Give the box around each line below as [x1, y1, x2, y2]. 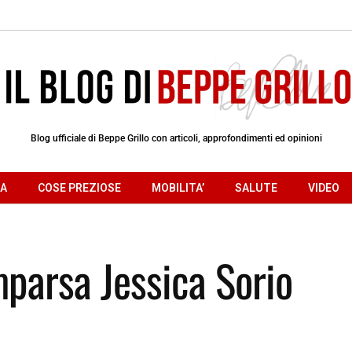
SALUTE [235, 181, 277, 194]
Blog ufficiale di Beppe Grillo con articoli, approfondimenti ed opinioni [30, 132, 322, 144]
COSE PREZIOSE [38, 181, 121, 194]
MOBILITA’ [152, 181, 204, 194]
